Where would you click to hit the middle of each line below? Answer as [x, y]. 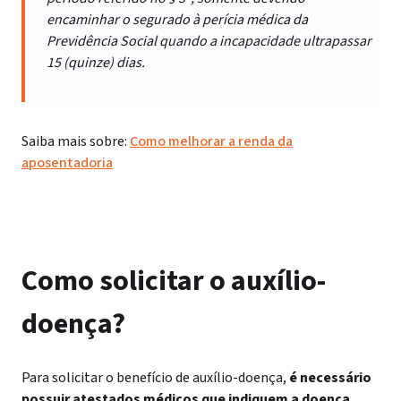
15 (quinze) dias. [96, 63]
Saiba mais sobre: [76, 141]
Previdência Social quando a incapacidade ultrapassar [209, 41]
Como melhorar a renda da [211, 141]
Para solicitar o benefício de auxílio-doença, [155, 378]
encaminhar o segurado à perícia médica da [177, 20]
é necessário [330, 378]
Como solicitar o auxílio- [174, 281]
